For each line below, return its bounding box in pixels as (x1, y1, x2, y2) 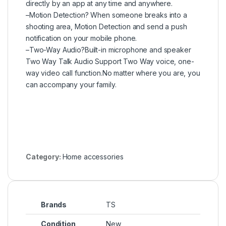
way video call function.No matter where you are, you (26, 69, 200, 78)
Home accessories (62, 152, 124, 161)
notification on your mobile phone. (26, 34, 137, 43)
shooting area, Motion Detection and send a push (26, 22, 187, 31)
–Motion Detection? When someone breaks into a (26, 11, 187, 20)
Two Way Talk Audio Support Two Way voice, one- (26, 57, 194, 66)
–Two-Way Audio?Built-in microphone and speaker (26, 45, 191, 54)
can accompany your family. (26, 80, 117, 89)
